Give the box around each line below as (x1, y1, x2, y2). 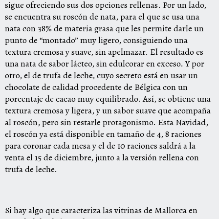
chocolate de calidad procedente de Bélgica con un (5, 81, 188, 93)
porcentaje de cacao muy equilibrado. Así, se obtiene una (5, 93, 211, 105)
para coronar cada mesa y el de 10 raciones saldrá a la (5, 140, 196, 152)
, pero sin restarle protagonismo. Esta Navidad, (38, 116, 208, 128)
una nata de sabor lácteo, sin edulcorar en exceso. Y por (5, 58, 204, 69)
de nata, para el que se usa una (88, 11, 199, 22)
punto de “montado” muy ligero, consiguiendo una (5, 34, 188, 46)
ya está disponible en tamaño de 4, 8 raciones (38, 128, 201, 140)
